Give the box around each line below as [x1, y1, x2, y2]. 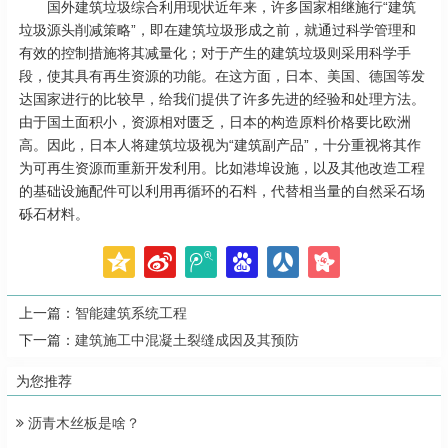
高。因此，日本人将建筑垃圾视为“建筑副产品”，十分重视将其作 [19, 137, 421, 154]
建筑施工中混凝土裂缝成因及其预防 [75, 332, 299, 349]
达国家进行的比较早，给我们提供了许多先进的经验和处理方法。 [19, 91, 425, 108]
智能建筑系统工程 [75, 305, 187, 322]
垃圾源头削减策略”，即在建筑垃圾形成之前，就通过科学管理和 [19, 22, 416, 39]
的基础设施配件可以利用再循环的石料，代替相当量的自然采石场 [19, 183, 425, 200]
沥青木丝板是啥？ [24, 415, 140, 432]
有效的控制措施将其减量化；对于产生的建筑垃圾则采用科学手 [19, 45, 411, 62]
